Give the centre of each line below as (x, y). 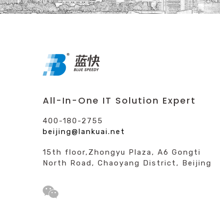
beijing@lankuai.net (84, 131)
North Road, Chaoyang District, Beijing (127, 163)
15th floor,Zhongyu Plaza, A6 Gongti (122, 152)
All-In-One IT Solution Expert (119, 100)
